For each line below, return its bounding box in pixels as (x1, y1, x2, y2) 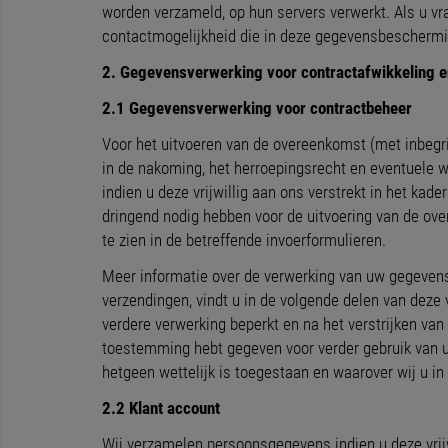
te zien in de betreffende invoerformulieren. (102, 230, 386, 250)
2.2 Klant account (102, 398, 220, 418)
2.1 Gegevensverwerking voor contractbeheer (102, 98, 412, 118)
